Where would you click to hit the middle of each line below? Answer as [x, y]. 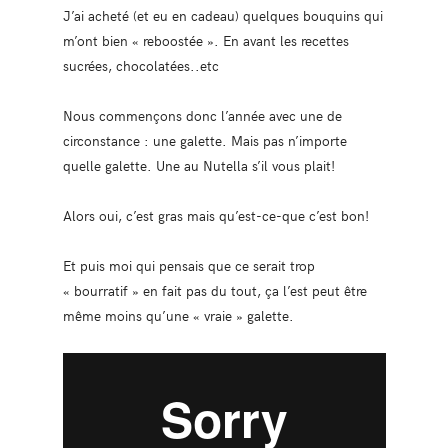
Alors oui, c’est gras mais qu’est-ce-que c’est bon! [215, 215]
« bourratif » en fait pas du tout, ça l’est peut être [214, 290]
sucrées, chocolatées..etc [140, 65]
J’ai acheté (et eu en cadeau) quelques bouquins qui [222, 15]
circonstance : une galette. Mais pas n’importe [204, 140]
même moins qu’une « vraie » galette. [178, 315]
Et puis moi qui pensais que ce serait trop [188, 265]
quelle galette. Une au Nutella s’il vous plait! [198, 165]
